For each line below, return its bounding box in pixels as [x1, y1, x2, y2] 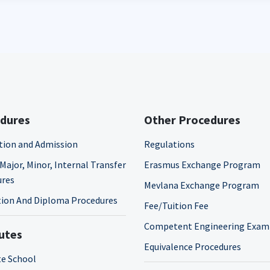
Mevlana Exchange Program [144, 179, 259, 191]
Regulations [144, 138, 195, 150]
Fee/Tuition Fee [144, 199, 209, 212]
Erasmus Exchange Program [144, 159, 260, 171]
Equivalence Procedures [144, 240, 241, 253]
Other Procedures [144, 112, 240, 127]
